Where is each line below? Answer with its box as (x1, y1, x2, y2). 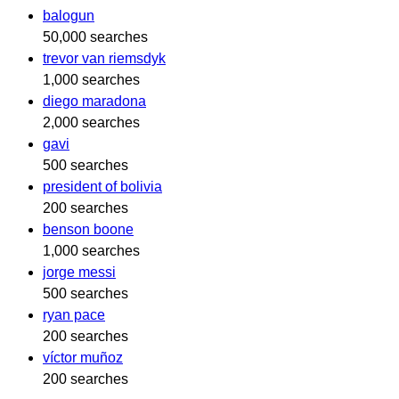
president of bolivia (43, 178, 162, 194)
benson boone (43, 221, 134, 237)
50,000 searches (43, 28, 148, 45)
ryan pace (43, 306, 105, 322)
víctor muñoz (43, 349, 123, 365)
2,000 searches (43, 114, 140, 130)
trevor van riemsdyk (43, 50, 166, 66)
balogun (43, 7, 94, 23)
